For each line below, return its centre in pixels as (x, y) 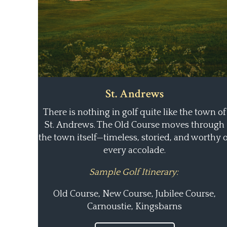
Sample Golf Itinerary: (135, 172)
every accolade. (135, 150)
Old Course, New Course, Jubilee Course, (135, 194)
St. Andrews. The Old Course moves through (135, 125)
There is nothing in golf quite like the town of (135, 112)
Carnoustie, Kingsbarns (135, 207)
